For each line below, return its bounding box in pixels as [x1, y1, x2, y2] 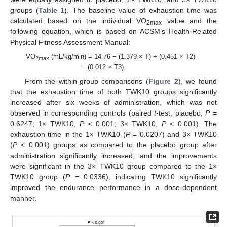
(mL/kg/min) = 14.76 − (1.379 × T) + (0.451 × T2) [49, 52, 196, 60]
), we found [178, 77, 217, 86]
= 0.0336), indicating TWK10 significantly [69, 173, 217, 181]
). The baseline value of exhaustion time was [64, 6, 217, 14]
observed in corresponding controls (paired [10, 109, 155, 118]
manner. [10, 194, 36, 203]
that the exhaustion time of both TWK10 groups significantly [10, 88, 217, 96]
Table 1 [38, 6, 65, 14]
